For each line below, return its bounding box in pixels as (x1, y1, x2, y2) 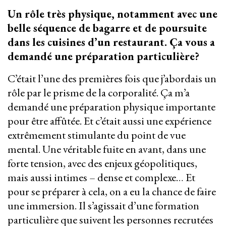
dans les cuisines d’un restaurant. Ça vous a (8, 35, 215, 50)
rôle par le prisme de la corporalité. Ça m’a (8, 85, 190, 100)
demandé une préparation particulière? (8, 49, 202, 64)
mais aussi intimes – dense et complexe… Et (8, 170, 195, 185)
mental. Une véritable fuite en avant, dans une (8, 142, 206, 157)
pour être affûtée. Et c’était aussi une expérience (8, 114, 211, 129)
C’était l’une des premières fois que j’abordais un (8, 71, 216, 86)
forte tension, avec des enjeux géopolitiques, (8, 156, 197, 171)
